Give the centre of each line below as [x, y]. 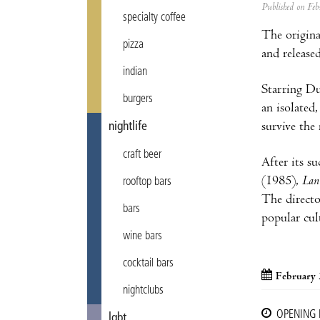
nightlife [128, 127]
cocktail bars [148, 264]
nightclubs [143, 291]
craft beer [142, 155]
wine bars [142, 236]
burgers [138, 99]
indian [135, 72]
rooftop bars [147, 182]
